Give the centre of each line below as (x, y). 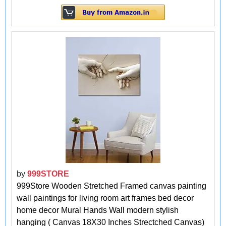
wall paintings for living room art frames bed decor (105, 198)
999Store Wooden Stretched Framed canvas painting (111, 186)
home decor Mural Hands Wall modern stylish (98, 210)
